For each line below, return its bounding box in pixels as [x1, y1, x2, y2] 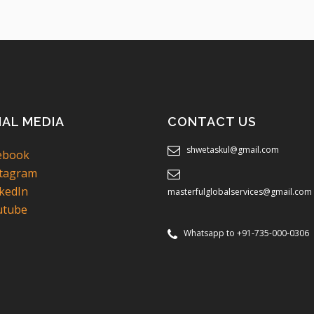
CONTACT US [168, 114, 257, 129]
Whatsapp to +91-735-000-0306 [184, 226, 309, 239]
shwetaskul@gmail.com [186, 143, 279, 156]
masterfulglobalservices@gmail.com [168, 185, 312, 198]
